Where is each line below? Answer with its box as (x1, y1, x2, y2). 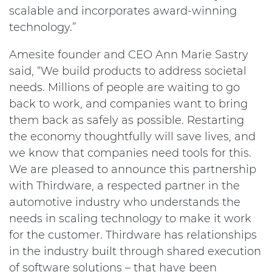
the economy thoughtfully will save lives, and (9, 130, 256, 143)
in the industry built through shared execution (9, 245, 261, 258)
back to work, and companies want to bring (9, 97, 248, 110)
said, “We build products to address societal (9, 64, 246, 78)
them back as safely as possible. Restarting (9, 114, 244, 127)
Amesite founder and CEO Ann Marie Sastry (9, 48, 248, 61)
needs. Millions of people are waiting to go (9, 81, 240, 94)
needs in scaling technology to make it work (9, 212, 251, 225)
